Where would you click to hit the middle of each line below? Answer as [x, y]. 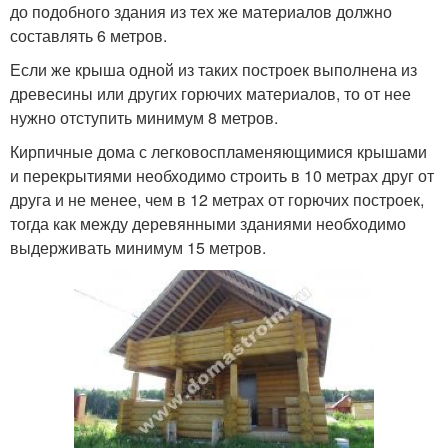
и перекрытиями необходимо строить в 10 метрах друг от [222, 175]
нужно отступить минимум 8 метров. [144, 117]
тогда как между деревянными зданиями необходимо [208, 223]
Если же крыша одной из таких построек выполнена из [213, 69]
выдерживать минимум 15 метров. [138, 247]
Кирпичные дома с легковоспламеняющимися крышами [218, 151]
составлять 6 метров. [88, 35]
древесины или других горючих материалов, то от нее [210, 93]
